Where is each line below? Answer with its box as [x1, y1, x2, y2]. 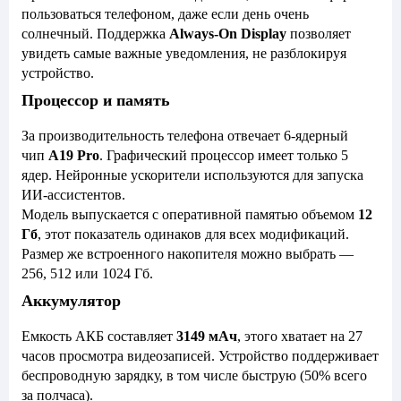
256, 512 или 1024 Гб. [21, 266, 153, 281]
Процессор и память [21, 91, 170, 109]
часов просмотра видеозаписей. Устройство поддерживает [21, 348, 379, 363]
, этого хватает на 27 [237, 328, 363, 344]
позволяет [286, 26, 351, 41]
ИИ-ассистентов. [21, 187, 125, 202]
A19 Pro [48, 148, 99, 163]
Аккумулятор [21, 292, 121, 310]
